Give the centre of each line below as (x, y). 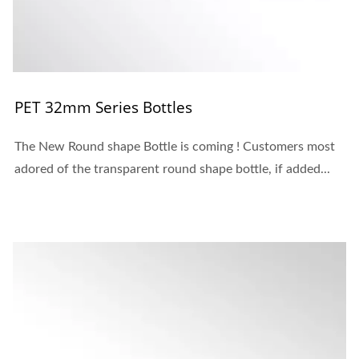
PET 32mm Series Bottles (103, 108)
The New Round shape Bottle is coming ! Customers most (175, 147)
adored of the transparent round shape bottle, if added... (172, 169)
